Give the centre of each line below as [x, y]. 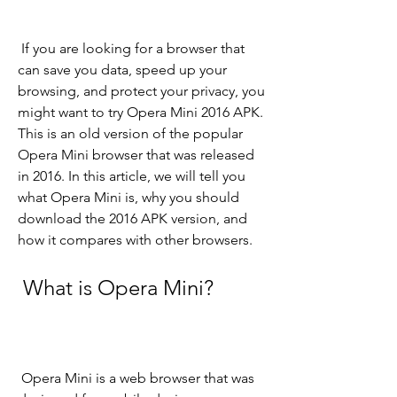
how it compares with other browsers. [135, 240]
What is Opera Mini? [118, 288]
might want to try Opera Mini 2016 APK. [140, 113]
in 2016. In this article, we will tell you [132, 176]
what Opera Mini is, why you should [128, 198]
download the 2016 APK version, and [132, 219]
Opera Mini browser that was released [136, 155]
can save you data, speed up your [122, 70]
